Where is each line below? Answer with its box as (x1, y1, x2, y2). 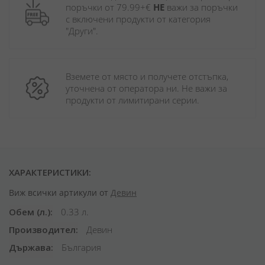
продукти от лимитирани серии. (66, 94, 199, 106)
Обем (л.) (9, 206, 50, 218)
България (59, 241, 101, 253)
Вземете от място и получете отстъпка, (66, 70, 228, 82)
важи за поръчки (164, 1, 238, 13)
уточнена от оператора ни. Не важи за (66, 82, 227, 94)
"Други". (66, 25, 101, 37)
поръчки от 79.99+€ (66, 1, 153, 13)
